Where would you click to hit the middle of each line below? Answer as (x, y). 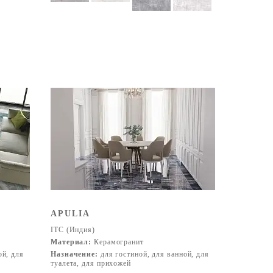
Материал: (71, 242)
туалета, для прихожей (91, 263)
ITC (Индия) (73, 230)
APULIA (70, 214)
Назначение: (74, 254)
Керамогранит (118, 242)
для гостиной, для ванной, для (153, 254)
